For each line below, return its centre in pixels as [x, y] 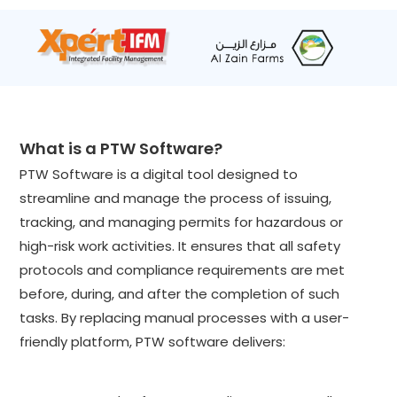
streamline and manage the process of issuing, [176, 198]
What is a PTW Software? [121, 149]
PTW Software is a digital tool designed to [159, 175]
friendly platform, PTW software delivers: [153, 342]
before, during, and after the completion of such [180, 294]
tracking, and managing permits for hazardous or [182, 222]
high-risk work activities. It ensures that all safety [180, 246]
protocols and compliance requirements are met [183, 270]
